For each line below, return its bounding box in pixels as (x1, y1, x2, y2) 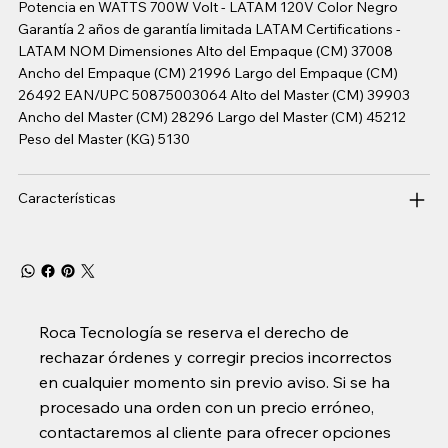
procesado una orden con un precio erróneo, (38, 396, 374, 417)
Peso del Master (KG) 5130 (17, 130, 190, 149)
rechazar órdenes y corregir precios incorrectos (38, 346, 392, 367)
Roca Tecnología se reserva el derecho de (38, 321, 349, 342)
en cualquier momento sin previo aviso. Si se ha (38, 371, 390, 392)
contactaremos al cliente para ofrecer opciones (38, 421, 391, 442)
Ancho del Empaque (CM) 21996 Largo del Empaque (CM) (17, 64, 398, 83)
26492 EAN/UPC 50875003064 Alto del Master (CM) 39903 (17, 86, 410, 105)
